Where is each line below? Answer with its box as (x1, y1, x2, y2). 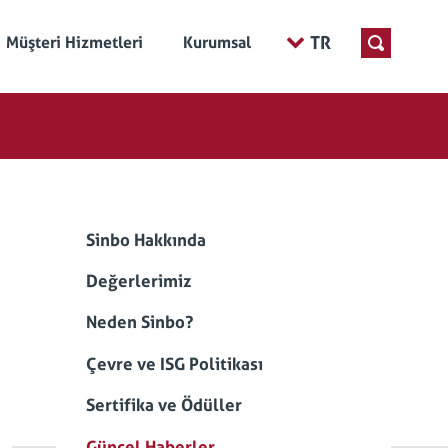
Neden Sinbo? (86, 312, 193, 333)
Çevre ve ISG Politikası (86, 353, 263, 374)
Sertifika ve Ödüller (86, 395, 242, 416)
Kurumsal (183, 33, 251, 52)
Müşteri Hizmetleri (6, 33, 143, 52)
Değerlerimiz (86, 271, 191, 292)
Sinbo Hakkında (86, 229, 206, 250)
